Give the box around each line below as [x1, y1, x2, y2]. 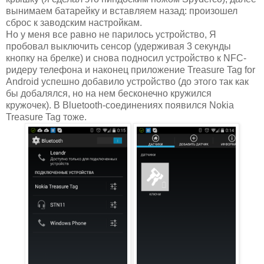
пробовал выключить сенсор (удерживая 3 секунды [6, 41, 231, 51]
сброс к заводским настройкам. [6, 17, 142, 28]
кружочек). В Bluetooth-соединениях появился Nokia [6, 100, 234, 110]
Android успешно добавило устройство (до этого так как [6, 76, 249, 87]
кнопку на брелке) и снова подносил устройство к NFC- [6, 52, 246, 63]
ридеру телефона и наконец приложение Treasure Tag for [6, 64, 255, 75]
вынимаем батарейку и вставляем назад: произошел [6, 5, 237, 16]
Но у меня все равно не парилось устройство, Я [6, 29, 216, 39]
